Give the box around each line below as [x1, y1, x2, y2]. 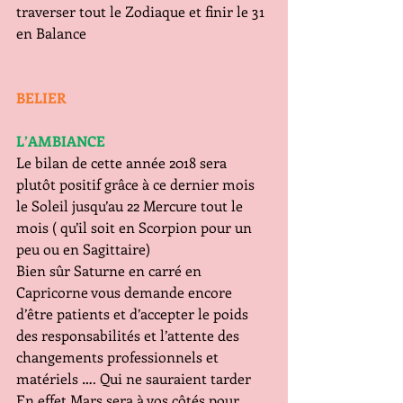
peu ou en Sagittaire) [16, 239, 150, 258]
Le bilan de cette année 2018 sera [16, 153, 230, 172]
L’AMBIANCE [16, 131, 112, 150]
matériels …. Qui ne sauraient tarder [16, 369, 251, 388]
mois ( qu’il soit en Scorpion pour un [16, 218, 255, 237]
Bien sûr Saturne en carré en [16, 261, 205, 280]
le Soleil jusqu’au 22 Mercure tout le [16, 196, 246, 215]
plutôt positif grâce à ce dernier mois [16, 175, 258, 193]
